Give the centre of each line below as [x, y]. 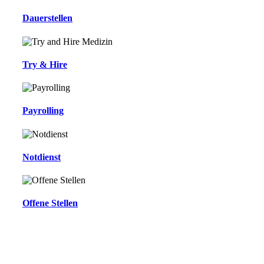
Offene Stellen [50, 203]
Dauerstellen [47, 18]
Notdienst [42, 157]
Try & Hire [45, 64]
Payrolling [43, 111]
